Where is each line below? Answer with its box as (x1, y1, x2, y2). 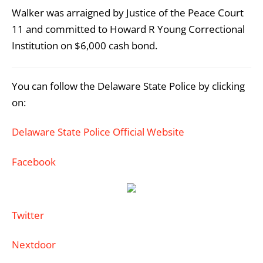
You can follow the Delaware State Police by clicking (12, 79, 245, 93)
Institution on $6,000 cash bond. (12, 39, 157, 53)
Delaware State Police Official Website (12, 125, 184, 139)
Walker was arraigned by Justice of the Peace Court (12, 6, 244, 20)
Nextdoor (12, 237, 56, 251)
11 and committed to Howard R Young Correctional (12, 22, 245, 36)
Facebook (12, 154, 56, 168)
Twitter (12, 208, 44, 222)
